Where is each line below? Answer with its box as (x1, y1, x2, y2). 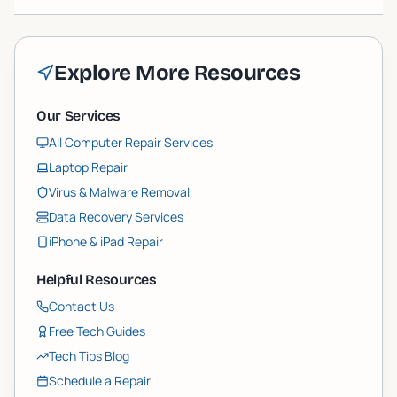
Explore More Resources (54, 60, 300, 85)
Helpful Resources (36, 271, 157, 288)
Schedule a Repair (49, 372, 151, 389)
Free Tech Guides (49, 323, 145, 339)
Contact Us (49, 298, 114, 315)
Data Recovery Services (49, 208, 183, 225)
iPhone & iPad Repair (49, 233, 163, 250)
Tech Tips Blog (49, 347, 129, 364)
